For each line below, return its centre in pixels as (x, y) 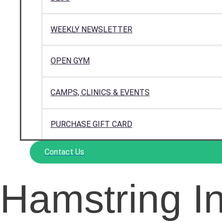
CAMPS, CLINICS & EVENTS (100, 93)
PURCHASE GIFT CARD (91, 124)
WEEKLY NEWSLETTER (91, 29)
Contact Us (64, 152)
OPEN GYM (70, 61)
